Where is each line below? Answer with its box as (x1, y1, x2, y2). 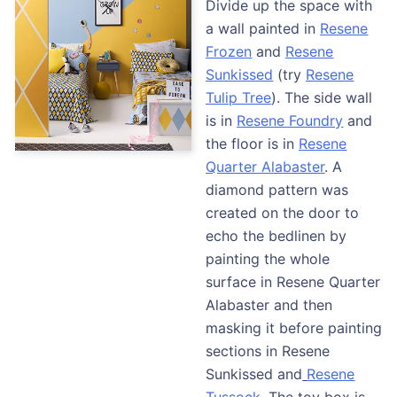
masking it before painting (206, 318, 383, 337)
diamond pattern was (206, 180, 349, 198)
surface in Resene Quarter (206, 272, 381, 291)
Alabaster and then (206, 295, 333, 314)
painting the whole (206, 249, 331, 268)
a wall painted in (206, 19, 321, 37)
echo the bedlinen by (206, 226, 347, 245)
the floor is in (206, 134, 300, 152)
